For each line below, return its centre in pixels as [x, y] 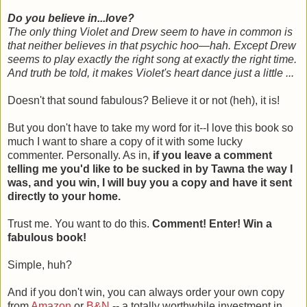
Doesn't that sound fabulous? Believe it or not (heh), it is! [144, 100]
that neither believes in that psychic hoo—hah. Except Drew [152, 45]
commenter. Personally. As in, [79, 155]
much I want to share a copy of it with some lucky [125, 141]
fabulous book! [48, 237]
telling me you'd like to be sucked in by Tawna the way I [150, 169]
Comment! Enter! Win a [212, 223]
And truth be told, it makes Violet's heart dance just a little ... [152, 73]
